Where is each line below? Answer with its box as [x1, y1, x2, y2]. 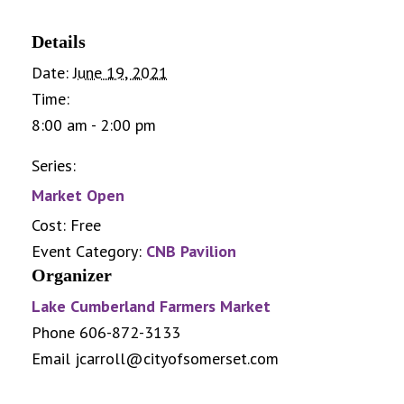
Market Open [32, 184, 124, 206]
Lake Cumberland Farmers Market [32, 295, 271, 317]
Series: [32, 154, 76, 176]
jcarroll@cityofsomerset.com [75, 347, 279, 369]
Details [32, 31, 86, 51]
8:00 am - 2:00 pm [32, 114, 156, 135]
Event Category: [32, 240, 142, 262]
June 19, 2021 [73, 61, 168, 83]
